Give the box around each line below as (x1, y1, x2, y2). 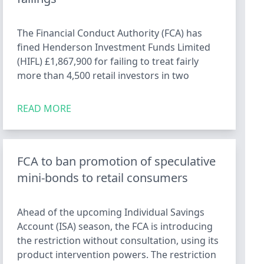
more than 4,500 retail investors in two (17, 69, 190, 82)
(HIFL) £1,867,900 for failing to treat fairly (17, 55, 199, 68)
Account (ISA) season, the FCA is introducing (17, 220, 213, 233)
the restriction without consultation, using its (17, 234, 219, 247)
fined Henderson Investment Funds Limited (17, 41, 211, 54)
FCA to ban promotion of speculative (17, 153, 216, 169)
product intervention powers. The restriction (17, 248, 217, 261)
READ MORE (17, 102, 72, 115)
